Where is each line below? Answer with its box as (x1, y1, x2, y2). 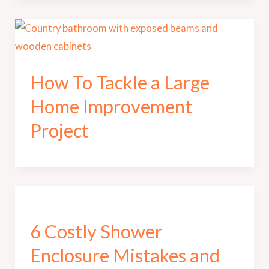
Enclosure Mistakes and (29, 244, 220, 267)
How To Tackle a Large (29, 70, 210, 94)
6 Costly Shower (29, 220, 162, 243)
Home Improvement (29, 94, 192, 118)
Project (29, 118, 89, 142)
